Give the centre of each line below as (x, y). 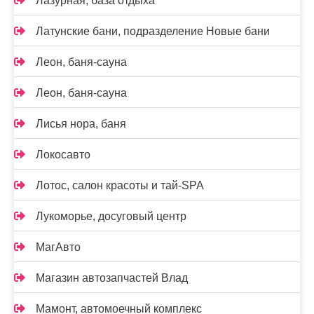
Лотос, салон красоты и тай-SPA (120, 185)
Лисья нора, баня (81, 123)
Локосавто (63, 154)
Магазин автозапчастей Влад (112, 278)
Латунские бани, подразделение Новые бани (153, 31)
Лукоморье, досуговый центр (111, 216)
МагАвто (58, 247)
